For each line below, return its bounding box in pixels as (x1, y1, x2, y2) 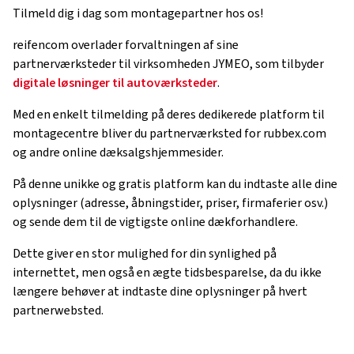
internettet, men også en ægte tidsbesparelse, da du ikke (13, 264, 322, 282)
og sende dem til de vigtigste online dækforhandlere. (13, 213, 298, 232)
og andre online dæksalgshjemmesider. (13, 144, 224, 162)
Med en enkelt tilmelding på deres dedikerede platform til (13, 106, 325, 124)
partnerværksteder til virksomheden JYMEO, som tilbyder (13, 55, 324, 73)
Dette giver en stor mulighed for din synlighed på (13, 245, 277, 263)
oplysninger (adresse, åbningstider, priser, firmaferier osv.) (13, 194, 328, 213)
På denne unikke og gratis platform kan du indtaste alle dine (13, 175, 337, 194)
